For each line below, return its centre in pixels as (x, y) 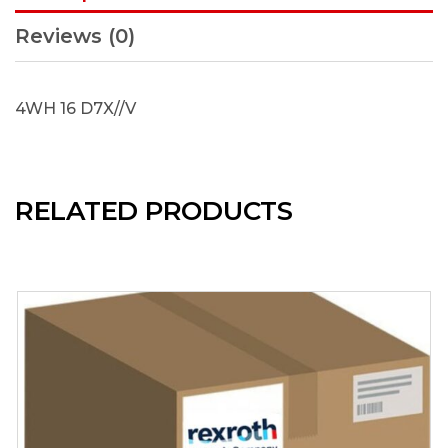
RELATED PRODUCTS (154, 211)
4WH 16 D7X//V (75, 108)
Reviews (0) (75, 36)
